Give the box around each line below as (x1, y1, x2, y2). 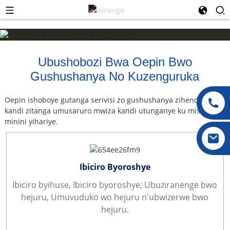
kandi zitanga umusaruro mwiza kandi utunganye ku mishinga (4, 105, 220, 116)
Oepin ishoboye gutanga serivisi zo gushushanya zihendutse (4, 94, 214, 105)
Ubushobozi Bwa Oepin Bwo (37, 54, 192, 69)
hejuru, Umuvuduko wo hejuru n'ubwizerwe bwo (21, 191, 209, 203)
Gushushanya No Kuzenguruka (30, 69, 200, 83)
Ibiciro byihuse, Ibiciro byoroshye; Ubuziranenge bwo (12, 179, 218, 190)
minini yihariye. (4, 116, 58, 126)
